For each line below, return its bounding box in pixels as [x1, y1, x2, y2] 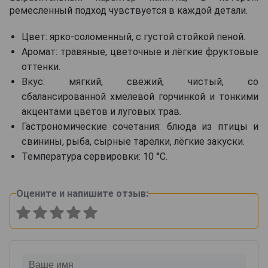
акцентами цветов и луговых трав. [22, 105, 181, 117]
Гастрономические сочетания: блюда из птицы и [22, 120, 258, 132]
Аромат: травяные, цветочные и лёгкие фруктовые [22, 45, 258, 57]
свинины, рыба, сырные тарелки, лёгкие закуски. [22, 135, 245, 147]
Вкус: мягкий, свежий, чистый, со [22, 75, 258, 87]
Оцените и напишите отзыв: [16, 187, 148, 199]
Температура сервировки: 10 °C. [22, 150, 167, 162]
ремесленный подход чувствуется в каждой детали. [10, 4, 248, 16]
